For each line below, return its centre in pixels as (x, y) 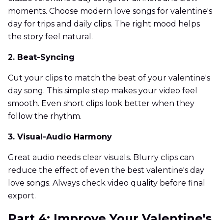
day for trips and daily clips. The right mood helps (104, 24)
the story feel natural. (50, 37)
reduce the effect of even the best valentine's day (106, 170)
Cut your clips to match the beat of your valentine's (109, 78)
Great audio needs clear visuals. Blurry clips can (101, 158)
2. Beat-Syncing (41, 57)
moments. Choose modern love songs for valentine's (110, 11)
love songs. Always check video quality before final (107, 183)
